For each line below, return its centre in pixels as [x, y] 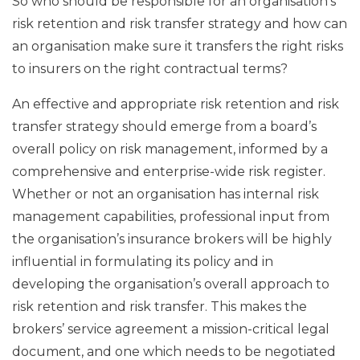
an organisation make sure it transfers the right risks [178, 46]
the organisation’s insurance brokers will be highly [172, 239]
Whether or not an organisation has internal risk [166, 194]
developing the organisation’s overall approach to [171, 284]
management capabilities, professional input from [171, 216]
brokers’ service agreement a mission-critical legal [171, 329]
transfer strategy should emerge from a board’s [164, 126]
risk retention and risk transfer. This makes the [160, 306]
